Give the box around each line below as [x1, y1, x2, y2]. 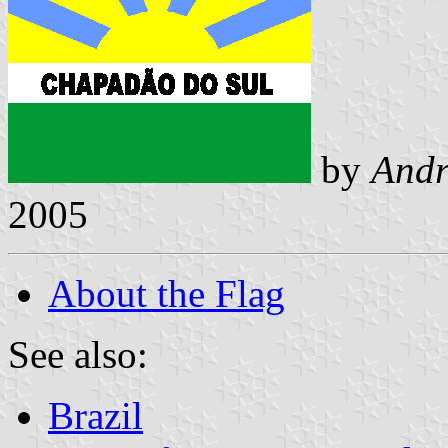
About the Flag [48, 271, 285, 315]
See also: [8, 332, 148, 376]
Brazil [48, 393, 143, 437]
